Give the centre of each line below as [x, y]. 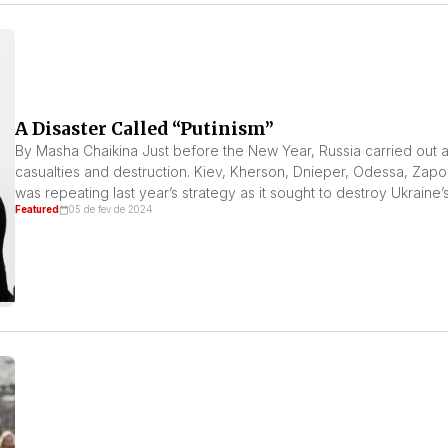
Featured [36, 209]
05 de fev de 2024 [110, 209]
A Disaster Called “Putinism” [144, 128]
